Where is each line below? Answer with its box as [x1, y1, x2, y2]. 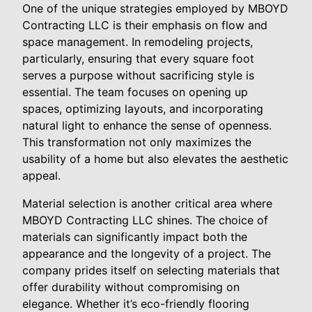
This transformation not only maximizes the [22, 134, 251, 149]
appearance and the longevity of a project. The [22, 246, 271, 260]
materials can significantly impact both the [22, 229, 247, 244]
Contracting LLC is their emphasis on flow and [22, 17, 267, 32]
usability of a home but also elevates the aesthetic [22, 151, 288, 166]
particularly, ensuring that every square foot [22, 51, 254, 65]
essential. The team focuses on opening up [22, 84, 248, 99]
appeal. [22, 168, 61, 182]
